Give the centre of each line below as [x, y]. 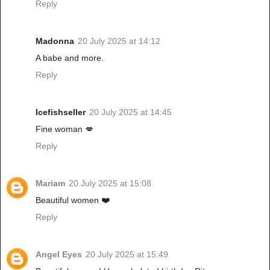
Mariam [50, 184]
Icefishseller [61, 112]
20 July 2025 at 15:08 [110, 184]
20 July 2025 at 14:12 [119, 41]
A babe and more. [70, 58]
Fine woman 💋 [64, 129]
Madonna [55, 41]
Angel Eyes [59, 255]
